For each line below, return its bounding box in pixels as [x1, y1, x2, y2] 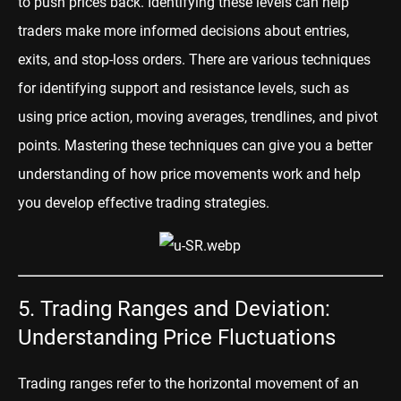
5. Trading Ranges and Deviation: [18, 295, 330, 321]
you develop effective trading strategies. [18, 194, 269, 212]
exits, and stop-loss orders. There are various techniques [18, 51, 371, 69]
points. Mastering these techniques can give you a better [18, 137, 372, 155]
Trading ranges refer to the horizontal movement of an [18, 374, 359, 392]
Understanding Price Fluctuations [18, 324, 336, 350]
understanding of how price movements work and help [18, 166, 361, 183]
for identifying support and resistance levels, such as [18, 80, 349, 98]
